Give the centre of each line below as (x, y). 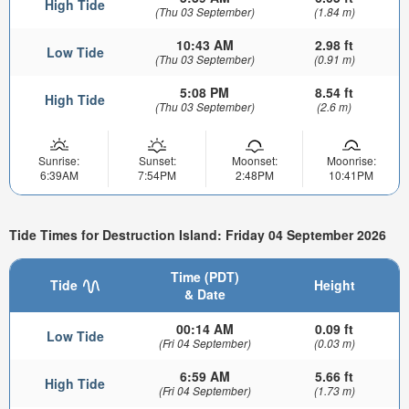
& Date (204, 294)
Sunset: (157, 160)
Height (334, 285)
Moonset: (254, 160)
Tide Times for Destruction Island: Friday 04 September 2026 (198, 234)
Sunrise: (59, 160)
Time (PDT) (204, 277)
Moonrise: (351, 160)
